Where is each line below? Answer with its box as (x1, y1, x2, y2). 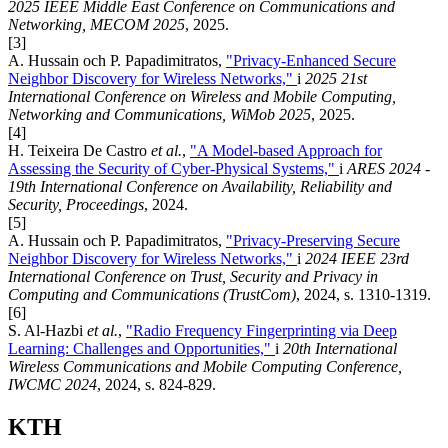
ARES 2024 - (347, 160, 430, 178)
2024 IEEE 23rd (305, 250, 409, 268)
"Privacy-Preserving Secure (226, 232, 400, 250)
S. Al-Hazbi (8, 322, 87, 340)
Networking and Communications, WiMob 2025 (8, 106, 311, 124)
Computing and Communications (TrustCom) (8, 286, 296, 304)
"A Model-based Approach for (190, 142, 382, 160)
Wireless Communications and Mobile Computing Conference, (8, 358, 402, 376)
